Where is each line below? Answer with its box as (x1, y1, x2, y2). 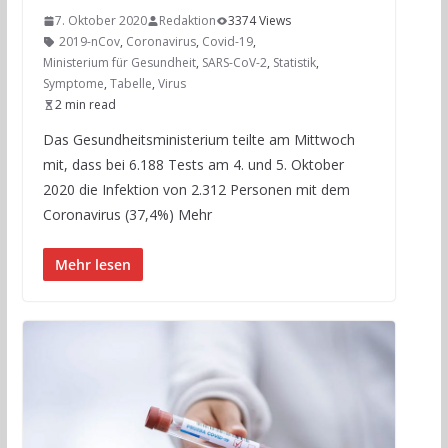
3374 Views (227, 12, 291, 30)
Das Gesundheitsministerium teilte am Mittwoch (42, 130, 355, 150)
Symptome (42, 75, 104, 93)
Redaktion (158, 12, 216, 30)
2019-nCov (58, 33, 120, 51)
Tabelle (109, 75, 152, 93)
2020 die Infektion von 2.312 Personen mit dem (42, 180, 350, 200)
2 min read (54, 96, 116, 114)
